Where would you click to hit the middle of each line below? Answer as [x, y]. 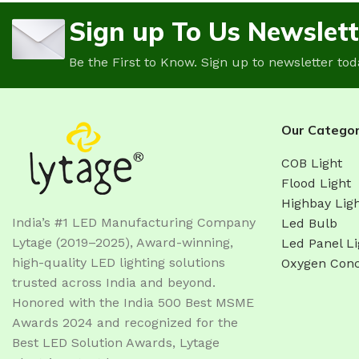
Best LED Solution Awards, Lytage [116, 342]
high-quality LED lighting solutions [119, 262]
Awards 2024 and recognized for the [125, 322]
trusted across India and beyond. [114, 282]
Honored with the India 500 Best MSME [133, 302]
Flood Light [316, 183]
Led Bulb [309, 223]
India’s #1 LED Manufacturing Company [134, 222]
